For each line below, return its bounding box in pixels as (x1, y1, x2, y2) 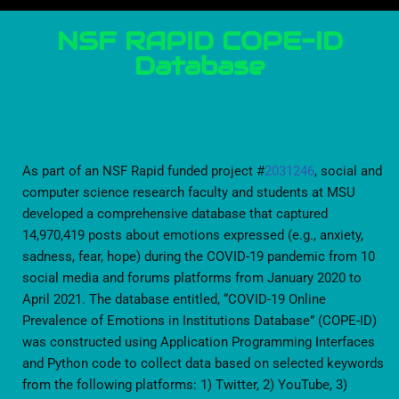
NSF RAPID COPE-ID (56, 25, 343, 58)
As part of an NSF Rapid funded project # (22, 163, 265, 180)
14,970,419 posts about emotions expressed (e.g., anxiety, (22, 227, 363, 244)
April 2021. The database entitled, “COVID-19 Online (22, 291, 326, 308)
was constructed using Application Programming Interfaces (22, 334, 375, 351)
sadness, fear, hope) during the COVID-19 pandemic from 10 (22, 248, 375, 265)
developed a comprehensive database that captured (22, 206, 328, 223)
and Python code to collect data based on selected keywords (22, 355, 384, 372)
